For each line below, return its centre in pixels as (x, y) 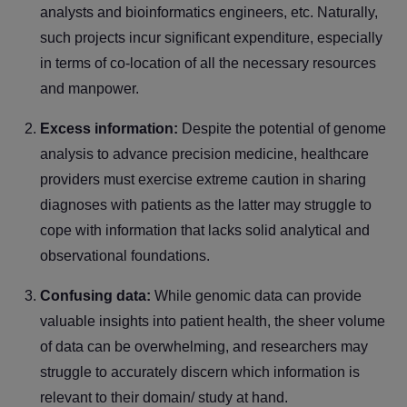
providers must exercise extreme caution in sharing (203, 179)
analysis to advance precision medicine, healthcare (204, 154)
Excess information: (111, 128)
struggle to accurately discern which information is (200, 372)
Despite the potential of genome (284, 128)
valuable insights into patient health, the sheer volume (213, 321)
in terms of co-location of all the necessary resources (208, 63)
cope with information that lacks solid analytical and (205, 230)
